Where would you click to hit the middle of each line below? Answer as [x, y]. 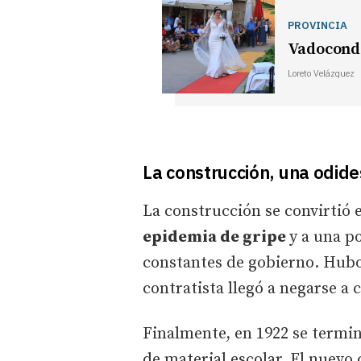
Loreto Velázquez [321, 74]
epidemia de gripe [216, 237]
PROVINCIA [317, 25]
